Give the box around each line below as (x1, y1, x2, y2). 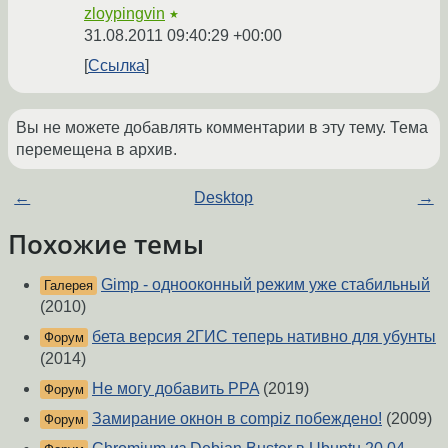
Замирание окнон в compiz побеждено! (92, 410, 382, 428)
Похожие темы (8, 227, 204, 262)
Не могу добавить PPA (92, 380, 259, 398)
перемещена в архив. (16, 141, 177, 159)
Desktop (194, 189, 254, 207)
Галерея (44, 278, 93, 294)
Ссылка (88, 57, 145, 75)
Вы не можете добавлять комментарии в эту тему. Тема (16, 119, 428, 137)
